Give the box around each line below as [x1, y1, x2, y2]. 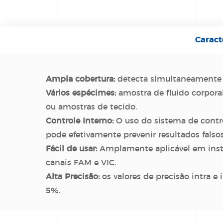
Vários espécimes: [46, 89, 118, 97]
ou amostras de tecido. [46, 103, 137, 111]
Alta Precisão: [46, 172, 100, 181]
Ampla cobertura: [46, 75, 117, 83]
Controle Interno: [46, 116, 116, 125]
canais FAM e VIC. [46, 158, 116, 167]
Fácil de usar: [46, 144, 100, 153]
